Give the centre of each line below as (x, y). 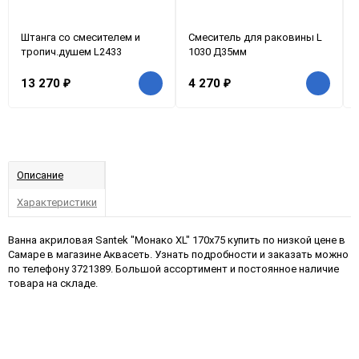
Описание (40, 175)
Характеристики (57, 202)
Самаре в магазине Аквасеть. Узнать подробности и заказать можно (178, 254)
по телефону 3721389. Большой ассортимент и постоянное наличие (173, 269)
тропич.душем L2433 (71, 52)
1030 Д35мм (218, 52)
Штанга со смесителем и (81, 37)
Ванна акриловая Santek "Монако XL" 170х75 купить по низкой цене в (177, 240)
